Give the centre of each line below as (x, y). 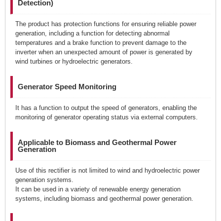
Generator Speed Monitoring (67, 87)
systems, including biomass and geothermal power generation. (104, 199)
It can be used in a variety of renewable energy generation (98, 189)
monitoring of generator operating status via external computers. (107, 117)
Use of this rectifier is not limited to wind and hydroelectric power (108, 170)
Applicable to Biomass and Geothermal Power (97, 142)
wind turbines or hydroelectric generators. (74, 61)
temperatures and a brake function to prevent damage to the (101, 43)
